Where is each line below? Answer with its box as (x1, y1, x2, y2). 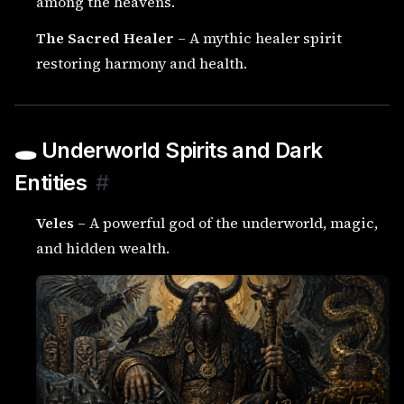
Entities (14, 170, 87, 196)
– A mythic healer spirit (174, 28, 342, 48)
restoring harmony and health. (36, 53, 247, 73)
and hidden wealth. (36, 238, 170, 258)
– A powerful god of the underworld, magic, (74, 213, 378, 233)
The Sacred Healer (36, 28, 174, 48)
